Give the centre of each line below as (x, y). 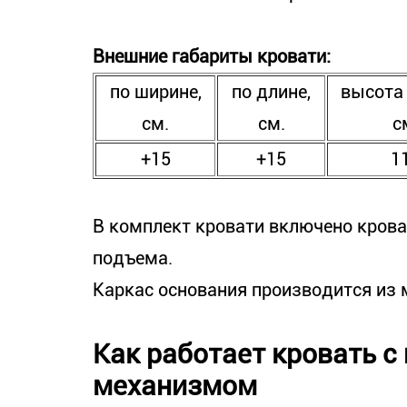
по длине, (271, 92)
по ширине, (155, 92)
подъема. (133, 258)
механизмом (175, 386)
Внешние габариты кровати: (212, 56)
